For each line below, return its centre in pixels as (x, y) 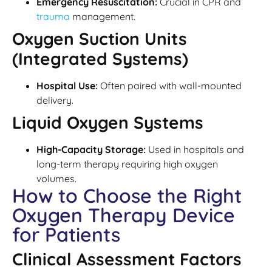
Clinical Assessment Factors (127, 259)
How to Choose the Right (127, 196)
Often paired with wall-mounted (170, 86)
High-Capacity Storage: (91, 150)
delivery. (55, 100)
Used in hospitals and (195, 150)
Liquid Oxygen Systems (108, 123)
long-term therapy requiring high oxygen (127, 164)
